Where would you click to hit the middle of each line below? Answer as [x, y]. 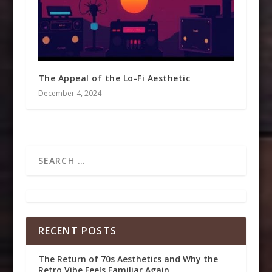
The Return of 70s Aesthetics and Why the [128, 259]
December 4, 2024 [70, 93]
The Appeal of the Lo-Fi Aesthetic [114, 78]
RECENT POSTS [77, 231]
